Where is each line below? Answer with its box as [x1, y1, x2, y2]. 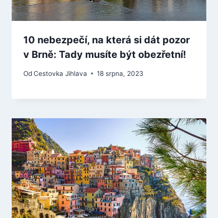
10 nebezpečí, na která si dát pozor [23, 34, 190, 46]
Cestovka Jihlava [34, 69, 88, 77]
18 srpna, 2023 [97, 69, 144, 77]
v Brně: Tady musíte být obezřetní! [23, 49, 186, 61]
